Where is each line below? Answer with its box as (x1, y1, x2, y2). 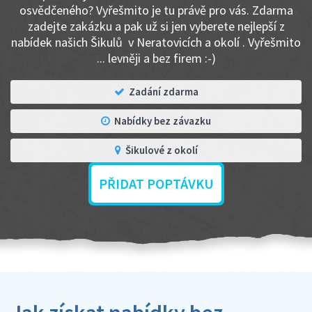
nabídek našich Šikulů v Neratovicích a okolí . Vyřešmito (11, 34, 301, 50)
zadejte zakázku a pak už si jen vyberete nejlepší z (27, 18, 285, 34)
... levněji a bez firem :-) (96, 50, 216, 66)
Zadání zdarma (128, 85, 198, 98)
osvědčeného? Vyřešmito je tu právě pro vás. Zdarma (19, 2, 293, 18)
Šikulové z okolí (125, 143, 198, 157)
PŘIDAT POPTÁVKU (98, 175, 214, 192)
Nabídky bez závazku (114, 114, 211, 127)
